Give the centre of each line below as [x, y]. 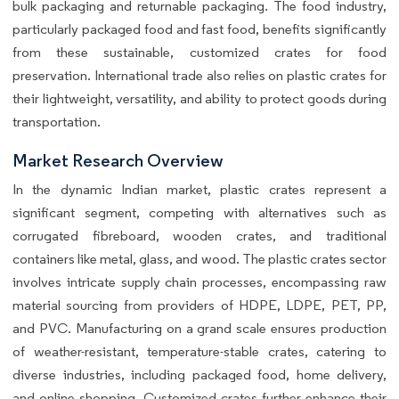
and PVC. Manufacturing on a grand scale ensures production [199, 329]
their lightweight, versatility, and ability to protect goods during [199, 99]
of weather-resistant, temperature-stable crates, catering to [199, 352]
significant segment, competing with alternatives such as [199, 213]
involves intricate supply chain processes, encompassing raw [199, 282]
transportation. [57, 122]
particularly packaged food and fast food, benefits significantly [199, 29]
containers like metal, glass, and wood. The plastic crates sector [199, 259]
